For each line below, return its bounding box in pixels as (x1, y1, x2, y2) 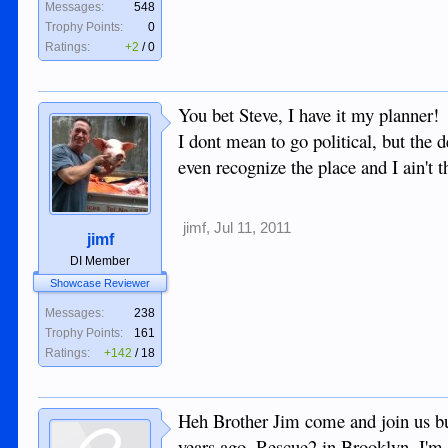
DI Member (70, 254, 131, 268)
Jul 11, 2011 (214, 220, 292, 236)
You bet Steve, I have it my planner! (178, 102, 440, 127)
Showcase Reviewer (50, 277, 151, 289)
